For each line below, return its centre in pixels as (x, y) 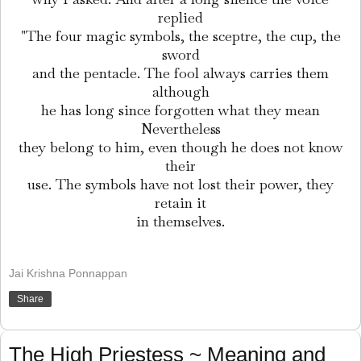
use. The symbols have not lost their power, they (180, 185)
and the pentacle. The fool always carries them (180, 73)
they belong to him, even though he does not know (180, 147)
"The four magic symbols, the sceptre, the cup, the (180, 36)
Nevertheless (180, 129)
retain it (180, 203)
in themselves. (180, 222)
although (180, 92)
